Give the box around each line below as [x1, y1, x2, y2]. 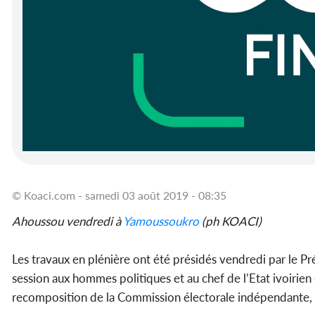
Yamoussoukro [123, 214, 199, 229]
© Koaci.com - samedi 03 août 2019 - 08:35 [12, 188, 226, 202]
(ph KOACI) [199, 214, 262, 229]
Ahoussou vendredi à [12, 214, 123, 229]
